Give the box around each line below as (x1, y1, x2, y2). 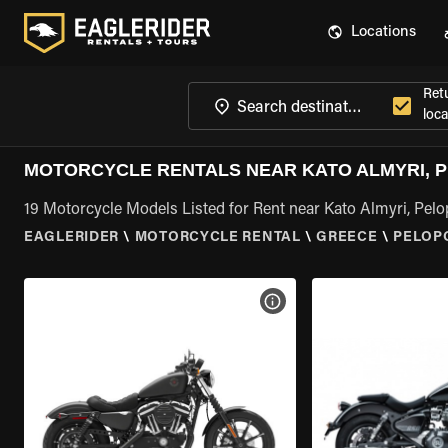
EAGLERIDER (24, 231, 119, 245)
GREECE (316, 231, 378, 245)
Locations (351, 25, 416, 40)
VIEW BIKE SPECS (282, 295, 386, 307)
